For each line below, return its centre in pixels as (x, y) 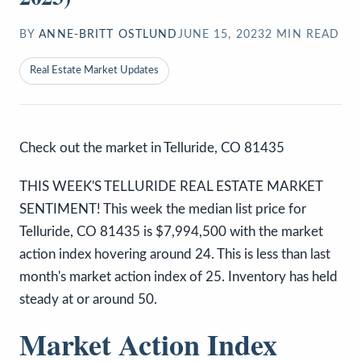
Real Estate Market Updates (94, 70)
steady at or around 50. (88, 299)
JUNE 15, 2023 (222, 35)
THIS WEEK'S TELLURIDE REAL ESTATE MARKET (171, 186)
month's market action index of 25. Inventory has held (178, 276)
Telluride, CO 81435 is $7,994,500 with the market (171, 231)
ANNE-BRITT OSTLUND (108, 35)
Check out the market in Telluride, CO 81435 (154, 147)
